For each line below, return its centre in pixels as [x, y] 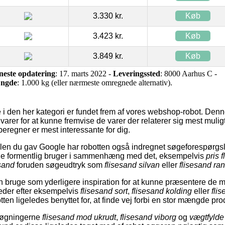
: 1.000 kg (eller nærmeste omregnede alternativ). [95, 82]
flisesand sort [104, 191]
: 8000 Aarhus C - [189, 73]
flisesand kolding [162, 191]
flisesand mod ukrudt [79, 217]
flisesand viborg [148, 217]
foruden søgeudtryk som [60, 165]
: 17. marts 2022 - [84, 73]
